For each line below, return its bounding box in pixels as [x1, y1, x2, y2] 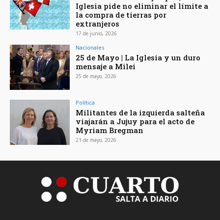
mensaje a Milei [76, 61, 136, 72]
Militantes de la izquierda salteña [76, 107, 205, 117]
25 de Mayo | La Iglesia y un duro [76, 53, 201, 63]
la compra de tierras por [76, 10, 167, 20]
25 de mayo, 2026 [76, 73, 117, 80]
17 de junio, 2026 [76, 30, 117, 37]
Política [76, 98, 95, 106]
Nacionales [76, 44, 105, 52]
